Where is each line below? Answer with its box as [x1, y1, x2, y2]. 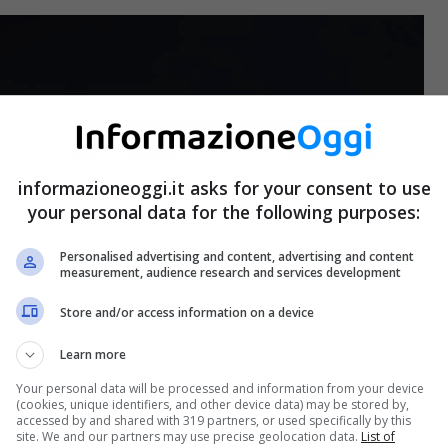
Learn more [60, 345, 126, 363]
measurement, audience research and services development [60, 263, 401, 281]
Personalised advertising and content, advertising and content [60, 247, 414, 265]
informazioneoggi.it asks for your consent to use [17, 175, 431, 200]
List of [361, 427, 395, 445]
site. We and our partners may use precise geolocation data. [16, 427, 361, 445]
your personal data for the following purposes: [28, 199, 420, 224]
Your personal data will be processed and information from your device [16, 379, 424, 397]
